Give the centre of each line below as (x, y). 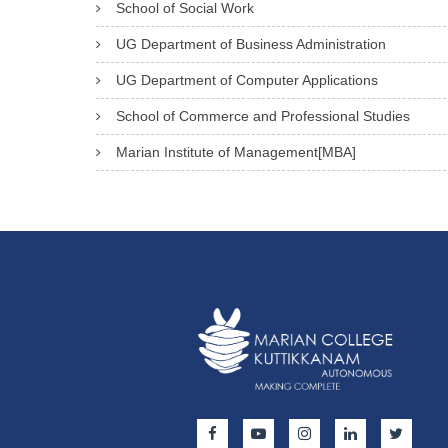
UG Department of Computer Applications (247, 80)
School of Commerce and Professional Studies (263, 116)
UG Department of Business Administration (251, 44)
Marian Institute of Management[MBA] (236, 152)
